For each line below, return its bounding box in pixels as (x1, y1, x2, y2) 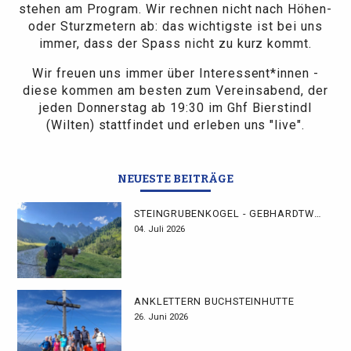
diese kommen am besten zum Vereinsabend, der (23, 82, 328, 98)
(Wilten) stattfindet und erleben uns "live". (45, 117, 306, 132)
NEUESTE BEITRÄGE (118, 172, 233, 186)
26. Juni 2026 (134, 312, 189, 323)
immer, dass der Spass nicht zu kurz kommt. (38, 35, 313, 51)
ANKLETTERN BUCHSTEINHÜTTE (134, 295, 295, 308)
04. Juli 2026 (134, 224, 186, 235)
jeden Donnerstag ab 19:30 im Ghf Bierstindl (38, 100, 313, 115)
